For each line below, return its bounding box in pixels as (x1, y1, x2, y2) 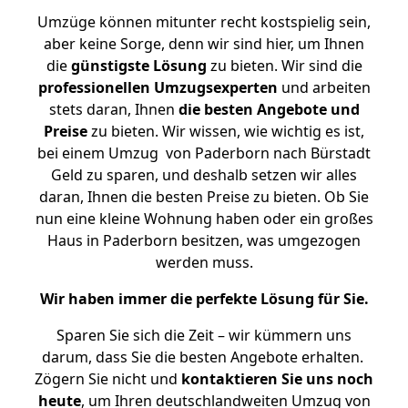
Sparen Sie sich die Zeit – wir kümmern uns (56, 325, 352, 345)
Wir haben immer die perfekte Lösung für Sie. (39, 289, 369, 309)
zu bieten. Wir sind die (206, 56, 362, 76)
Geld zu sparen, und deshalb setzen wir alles (51, 165, 357, 185)
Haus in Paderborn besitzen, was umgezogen (47, 230, 361, 250)
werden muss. (155, 252, 253, 272)
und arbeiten (277, 77, 371, 97)
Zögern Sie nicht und (35, 369, 181, 389)
